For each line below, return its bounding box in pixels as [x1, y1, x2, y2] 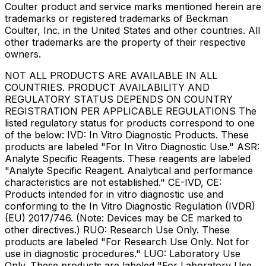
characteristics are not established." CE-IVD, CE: [5, 176, 221, 188]
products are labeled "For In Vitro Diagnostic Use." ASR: [5, 140, 259, 153]
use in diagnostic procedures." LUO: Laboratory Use [5, 247, 240, 259]
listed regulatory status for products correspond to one [5, 116, 255, 129]
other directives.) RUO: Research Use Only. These [5, 223, 230, 236]
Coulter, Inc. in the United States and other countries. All [5, 24, 260, 36]
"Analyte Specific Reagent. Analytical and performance [5, 164, 253, 176]
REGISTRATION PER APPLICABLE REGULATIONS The [5, 104, 256, 117]
